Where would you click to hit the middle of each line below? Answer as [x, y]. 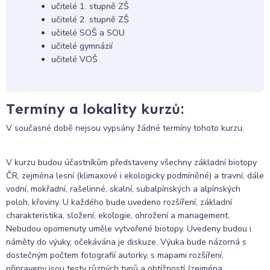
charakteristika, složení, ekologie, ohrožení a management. [118, 215]
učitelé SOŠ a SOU [88, 33]
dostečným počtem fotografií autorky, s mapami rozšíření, [115, 255]
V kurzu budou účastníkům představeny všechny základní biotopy [131, 162]
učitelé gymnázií [82, 46]
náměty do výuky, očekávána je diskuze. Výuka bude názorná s [126, 242]
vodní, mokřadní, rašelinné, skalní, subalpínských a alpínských [123, 189]
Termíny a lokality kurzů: [95, 109]
